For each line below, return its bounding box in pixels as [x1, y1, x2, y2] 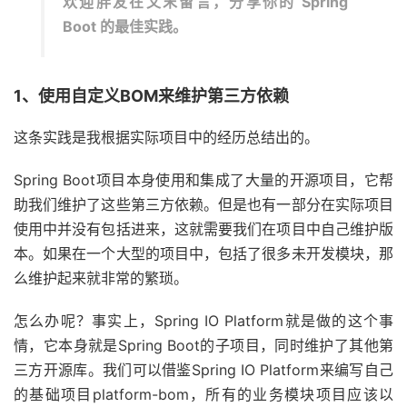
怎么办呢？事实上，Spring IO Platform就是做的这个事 [14, 312, 393, 330]
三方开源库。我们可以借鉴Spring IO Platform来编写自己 [14, 361, 393, 379]
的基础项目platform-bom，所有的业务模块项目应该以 [14, 385, 393, 403]
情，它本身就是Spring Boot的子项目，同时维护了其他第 [14, 336, 393, 354]
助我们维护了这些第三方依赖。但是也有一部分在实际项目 [14, 195, 393, 213]
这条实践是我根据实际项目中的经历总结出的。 [14, 128, 319, 146]
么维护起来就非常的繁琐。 [14, 269, 188, 287]
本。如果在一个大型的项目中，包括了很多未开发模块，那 [14, 244, 393, 263]
